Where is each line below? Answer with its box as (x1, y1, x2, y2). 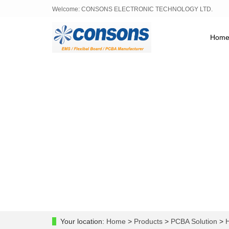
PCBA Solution (169, 217, 219, 225)
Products (134, 217, 165, 225)
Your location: (60, 217, 106, 225)
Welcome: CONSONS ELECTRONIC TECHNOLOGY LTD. (52, 6, 213, 13)
